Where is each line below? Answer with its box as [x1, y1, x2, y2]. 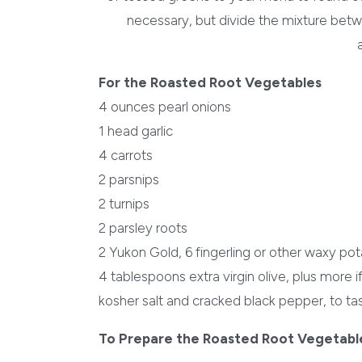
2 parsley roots [99, 220, 187, 237]
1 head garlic [99, 123, 173, 140]
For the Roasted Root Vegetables [99, 74, 322, 91]
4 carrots [99, 147, 153, 164]
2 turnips [99, 196, 149, 213]
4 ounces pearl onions [99, 99, 231, 116]
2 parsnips [99, 171, 159, 188]
